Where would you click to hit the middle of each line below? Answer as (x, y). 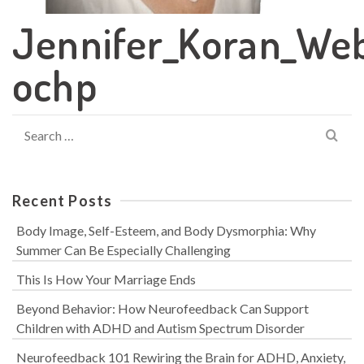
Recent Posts (63, 200)
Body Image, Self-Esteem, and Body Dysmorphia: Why (166, 230)
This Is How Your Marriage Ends (106, 279)
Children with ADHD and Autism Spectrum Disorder (160, 327)
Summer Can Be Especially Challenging (123, 249)
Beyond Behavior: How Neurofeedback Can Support (162, 308)
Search (30, 123)
